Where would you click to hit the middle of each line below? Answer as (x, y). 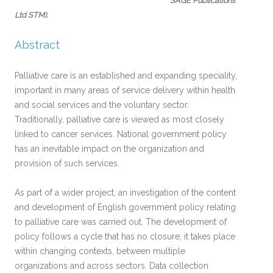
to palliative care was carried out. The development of (121, 222)
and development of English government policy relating (125, 207)
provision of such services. (67, 163)
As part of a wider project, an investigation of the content (125, 192)
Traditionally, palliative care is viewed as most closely (119, 119)
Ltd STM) (30, 15)
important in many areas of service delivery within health (125, 90)
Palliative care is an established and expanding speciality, (126, 75)
